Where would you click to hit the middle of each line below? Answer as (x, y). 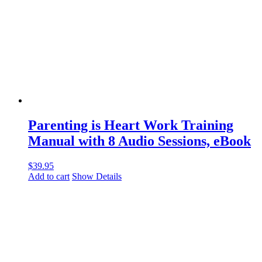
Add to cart (49, 177)
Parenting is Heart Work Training (131, 125)
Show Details (97, 177)
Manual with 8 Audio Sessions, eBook (139, 141)
